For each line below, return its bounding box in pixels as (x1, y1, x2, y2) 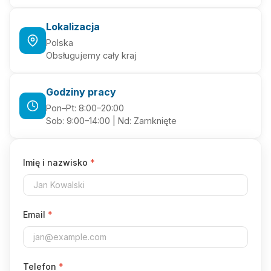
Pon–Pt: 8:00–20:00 (46, 103, 124, 113)
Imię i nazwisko (23, 157, 90, 168)
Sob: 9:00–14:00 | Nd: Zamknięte (46, 116, 177, 126)
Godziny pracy (46, 86, 116, 98)
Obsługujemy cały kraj (46, 50, 137, 60)
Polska (46, 38, 73, 48)
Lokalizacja (46, 21, 100, 33)
